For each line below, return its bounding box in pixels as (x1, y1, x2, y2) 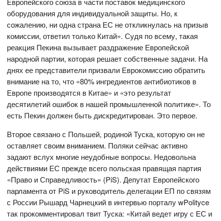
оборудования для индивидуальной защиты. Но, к (7, 7, 178, 18)
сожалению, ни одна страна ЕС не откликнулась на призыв (7, 19, 209, 30)
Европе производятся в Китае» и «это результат (7, 87, 172, 98)
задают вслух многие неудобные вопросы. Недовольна (7, 151, 196, 162)
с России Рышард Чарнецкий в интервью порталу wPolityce (7, 196, 210, 207)
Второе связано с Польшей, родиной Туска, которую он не (7, 128, 205, 139)
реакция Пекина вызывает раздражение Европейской (7, 41, 189, 52)
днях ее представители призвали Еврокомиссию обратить (7, 64, 206, 75)
